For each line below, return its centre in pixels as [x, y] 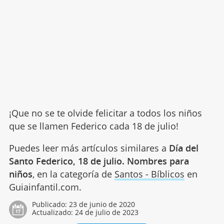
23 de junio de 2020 [102, 204]
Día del [183, 148]
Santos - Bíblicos [149, 174]
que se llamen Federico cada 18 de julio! [93, 126]
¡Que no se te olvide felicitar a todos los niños [105, 113]
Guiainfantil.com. [45, 187]
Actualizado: [53, 212]
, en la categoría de [73, 174]
